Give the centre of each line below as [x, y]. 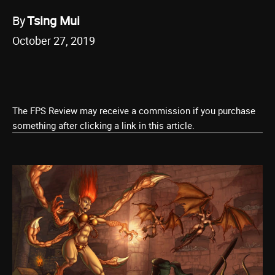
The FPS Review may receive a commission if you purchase [134, 110]
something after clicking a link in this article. [103, 125]
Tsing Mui [53, 20]
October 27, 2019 [54, 41]
